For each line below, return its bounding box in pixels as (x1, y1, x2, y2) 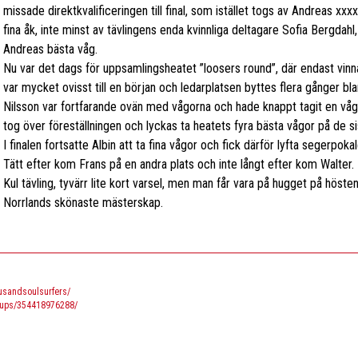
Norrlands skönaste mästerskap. (2, 195, 163, 210)
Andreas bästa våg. (2, 42, 97, 57)
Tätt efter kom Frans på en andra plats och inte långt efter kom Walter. (2, 157, 354, 172)
